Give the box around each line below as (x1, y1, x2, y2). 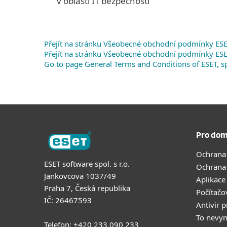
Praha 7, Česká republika (44, 182, 130, 193)
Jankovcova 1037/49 (44, 170, 116, 181)
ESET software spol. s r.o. (44, 158, 130, 169)
